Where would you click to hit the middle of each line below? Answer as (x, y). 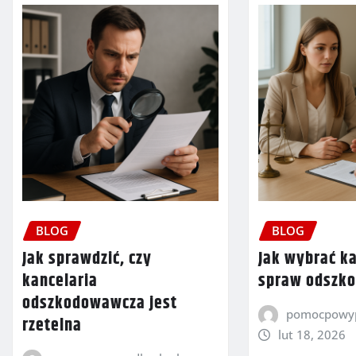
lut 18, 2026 (311, 335)
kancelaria (60, 282)
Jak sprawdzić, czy (87, 259)
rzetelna (52, 326)
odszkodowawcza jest (100, 304)
